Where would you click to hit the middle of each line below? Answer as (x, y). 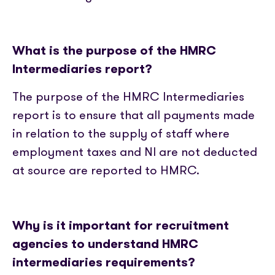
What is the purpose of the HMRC (114, 50)
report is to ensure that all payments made (134, 115)
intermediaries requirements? (104, 262)
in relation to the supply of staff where (121, 133)
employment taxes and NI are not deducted (135, 152)
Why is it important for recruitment (121, 225)
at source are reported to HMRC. (106, 170)
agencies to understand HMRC (105, 244)
